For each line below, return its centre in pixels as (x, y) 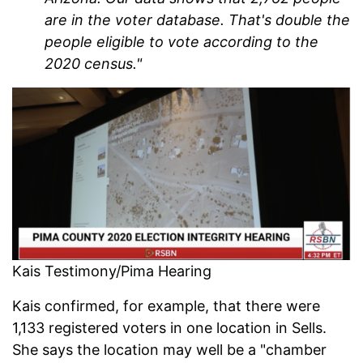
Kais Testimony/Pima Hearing (112, 271)
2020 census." (93, 64)
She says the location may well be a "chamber (169, 349)
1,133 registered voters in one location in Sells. (169, 327)
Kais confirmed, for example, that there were (166, 305)
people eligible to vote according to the (181, 42)
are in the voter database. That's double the (197, 20)
